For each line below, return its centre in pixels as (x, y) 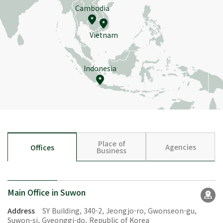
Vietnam (104, 35)
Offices (42, 147)
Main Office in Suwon (47, 192)
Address (21, 210)
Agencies (180, 147)
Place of (111, 143)
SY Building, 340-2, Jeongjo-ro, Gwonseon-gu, (119, 210)
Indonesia (100, 68)
